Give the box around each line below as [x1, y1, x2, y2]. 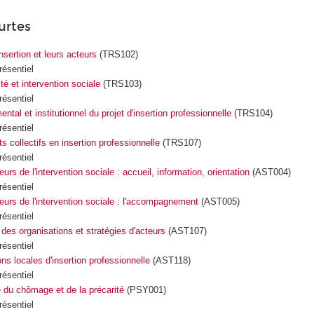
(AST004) [249, 166, 291, 177]
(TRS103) [100, 78, 142, 89]
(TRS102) [96, 48, 138, 60]
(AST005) [198, 196, 240, 207]
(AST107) [165, 225, 207, 236]
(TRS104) [231, 107, 273, 118]
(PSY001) [123, 284, 166, 295]
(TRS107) [159, 137, 201, 148]
